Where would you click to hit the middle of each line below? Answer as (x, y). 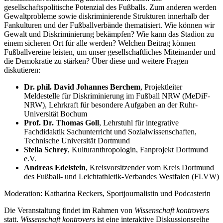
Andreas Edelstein (55, 168)
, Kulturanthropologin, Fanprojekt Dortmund (138, 150)
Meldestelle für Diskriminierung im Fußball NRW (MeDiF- (117, 96)
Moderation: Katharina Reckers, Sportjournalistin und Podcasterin (107, 194)
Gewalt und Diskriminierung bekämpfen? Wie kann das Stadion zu (109, 34)
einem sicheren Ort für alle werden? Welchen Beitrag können (100, 43)
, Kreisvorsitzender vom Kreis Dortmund (150, 168)
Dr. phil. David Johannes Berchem (82, 87)
